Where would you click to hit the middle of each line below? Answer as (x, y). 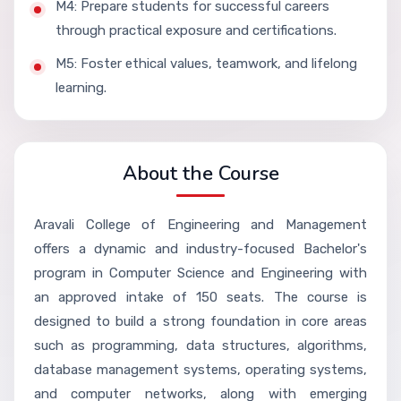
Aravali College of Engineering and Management (200, 224)
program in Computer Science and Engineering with (200, 273)
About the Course (200, 173)
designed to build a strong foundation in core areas (200, 321)
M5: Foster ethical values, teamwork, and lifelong (206, 64)
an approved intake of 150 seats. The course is (200, 297)
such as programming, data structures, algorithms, (200, 345)
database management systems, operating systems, (200, 369)
